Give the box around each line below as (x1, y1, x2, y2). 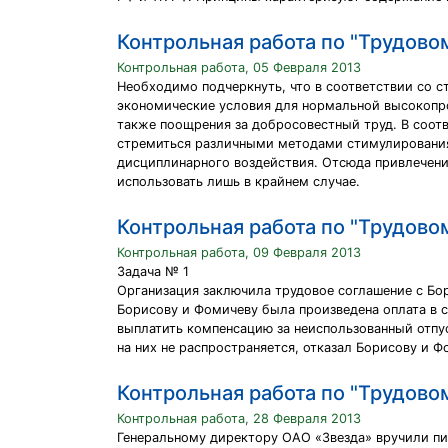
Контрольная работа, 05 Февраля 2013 (117, 60, 361, 75)
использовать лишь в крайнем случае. (117, 174, 360, 189)
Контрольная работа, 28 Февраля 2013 (117, 411, 361, 426)
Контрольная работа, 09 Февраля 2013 (117, 245, 361, 260)
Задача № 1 (117, 264, 189, 279)
